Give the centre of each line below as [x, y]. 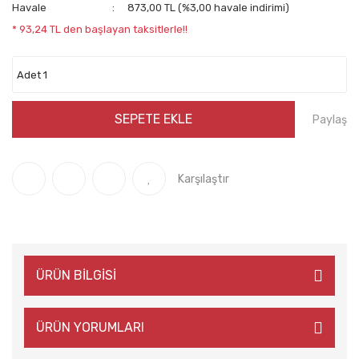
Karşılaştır [204, 179]
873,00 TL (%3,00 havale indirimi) [209, 8]
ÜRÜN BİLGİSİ [76, 275]
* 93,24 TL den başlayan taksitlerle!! [100, 29]
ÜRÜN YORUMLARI [90, 327]
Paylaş [330, 119]
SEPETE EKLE [153, 119]
